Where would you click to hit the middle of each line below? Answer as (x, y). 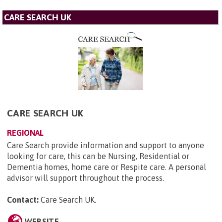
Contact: (23, 199)
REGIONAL (25, 133)
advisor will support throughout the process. (85, 178)
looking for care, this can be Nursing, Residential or (98, 156)
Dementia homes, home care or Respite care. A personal (107, 167)
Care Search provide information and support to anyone (106, 145)
